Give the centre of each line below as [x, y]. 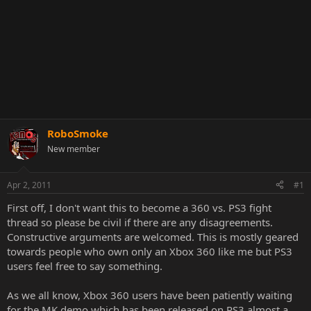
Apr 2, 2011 [29, 185]
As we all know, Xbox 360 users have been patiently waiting [150, 295]
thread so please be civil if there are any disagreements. [140, 222]
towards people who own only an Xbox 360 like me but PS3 [150, 251]
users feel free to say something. [85, 266]
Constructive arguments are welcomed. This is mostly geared [153, 236]
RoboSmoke [78, 133]
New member [74, 149]
